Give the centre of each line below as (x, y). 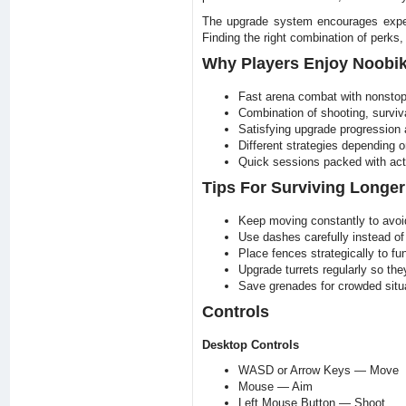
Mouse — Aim (275, 387)
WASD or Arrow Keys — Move (318, 370)
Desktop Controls (250, 345)
